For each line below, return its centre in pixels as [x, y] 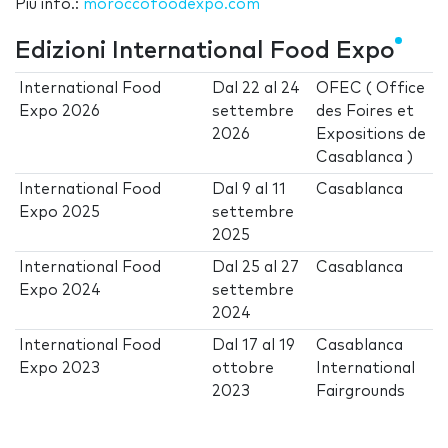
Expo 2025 [60, 213]
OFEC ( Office [371, 89]
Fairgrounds [361, 392]
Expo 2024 [60, 291]
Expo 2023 [60, 369]
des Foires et [365, 112]
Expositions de [371, 135]
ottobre [243, 369]
